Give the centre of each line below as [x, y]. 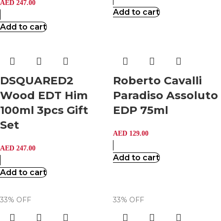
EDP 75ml [141, 110]
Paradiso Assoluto [166, 95]
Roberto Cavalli [157, 81]
